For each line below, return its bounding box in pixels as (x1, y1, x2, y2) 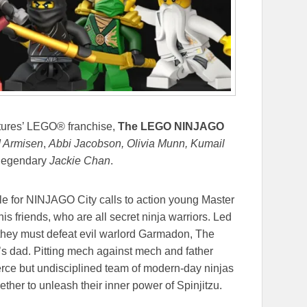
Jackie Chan (49, 155, 110, 167)
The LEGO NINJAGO (118, 121, 224, 133)
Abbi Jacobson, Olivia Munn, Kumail (49, 138, 225, 150)
